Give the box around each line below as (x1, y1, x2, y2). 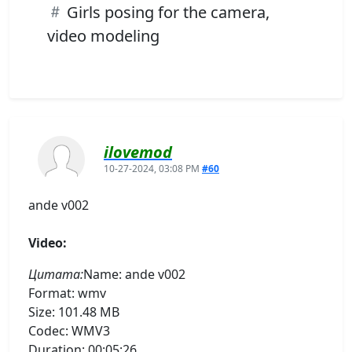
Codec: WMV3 (28, 321, 110, 339)
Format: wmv (28, 284, 106, 302)
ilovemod (104, 141, 172, 163)
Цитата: (28, 265, 83, 283)
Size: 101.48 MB (28, 302, 119, 321)
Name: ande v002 (83, 265, 185, 283)
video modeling (47, 24, 159, 46)
